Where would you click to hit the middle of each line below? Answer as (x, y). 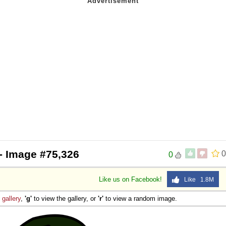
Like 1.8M (197, 179)
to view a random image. (140, 198)
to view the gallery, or (65, 198)
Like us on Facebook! (131, 179)
